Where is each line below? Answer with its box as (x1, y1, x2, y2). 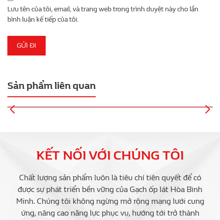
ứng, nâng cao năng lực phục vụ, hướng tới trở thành (21, 208, 199, 218)
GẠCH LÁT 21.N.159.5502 (66, 93, 154, 103)
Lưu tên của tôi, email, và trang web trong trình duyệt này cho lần (7, 5, 198, 14)
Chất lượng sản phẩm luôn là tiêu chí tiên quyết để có (19, 173, 201, 183)
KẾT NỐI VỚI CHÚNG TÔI (36, 148, 184, 164)
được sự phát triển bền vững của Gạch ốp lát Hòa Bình (18, 185, 202, 194)
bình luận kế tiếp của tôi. (7, 15, 79, 24)
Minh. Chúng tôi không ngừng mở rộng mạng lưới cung (16, 196, 204, 206)
